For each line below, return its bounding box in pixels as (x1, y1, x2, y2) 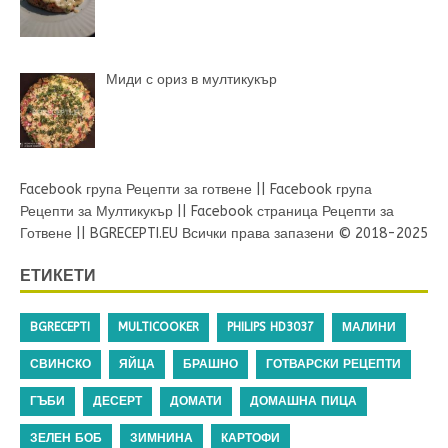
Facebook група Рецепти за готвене (20, 180, 252, 198)
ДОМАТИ (170, 393, 222, 408)
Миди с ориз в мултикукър (105, 70, 277, 88)
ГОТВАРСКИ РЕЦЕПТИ (266, 356, 401, 371)
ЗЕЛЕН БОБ (30, 430, 102, 445)
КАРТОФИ (221, 430, 280, 445)
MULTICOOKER (118, 319, 199, 334)
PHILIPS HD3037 (227, 319, 314, 334)
